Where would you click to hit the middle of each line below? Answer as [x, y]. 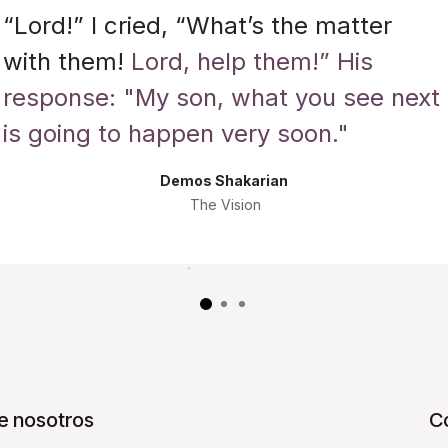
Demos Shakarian [223, 180]
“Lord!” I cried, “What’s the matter [198, 25]
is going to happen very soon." [176, 133]
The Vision [224, 204]
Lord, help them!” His [252, 61]
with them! [67, 61]
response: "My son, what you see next [222, 97]
